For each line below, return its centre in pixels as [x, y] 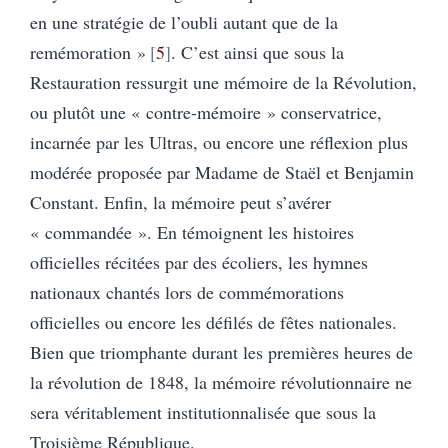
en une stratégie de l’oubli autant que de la [184, 21]
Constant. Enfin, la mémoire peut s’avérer [180, 201]
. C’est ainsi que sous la [257, 51]
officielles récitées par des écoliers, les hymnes [199, 261]
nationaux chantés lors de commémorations [187, 291]
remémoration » [88, 51]
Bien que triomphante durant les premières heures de [221, 351]
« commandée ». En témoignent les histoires [192, 231]
